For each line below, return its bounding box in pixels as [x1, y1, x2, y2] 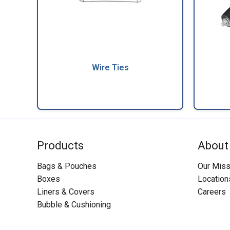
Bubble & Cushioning [37, 199, 111, 209]
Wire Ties [91, 63, 129, 72]
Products [37, 139, 84, 152]
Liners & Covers [37, 186, 94, 197]
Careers [197, 186, 226, 197]
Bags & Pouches [37, 161, 97, 171]
